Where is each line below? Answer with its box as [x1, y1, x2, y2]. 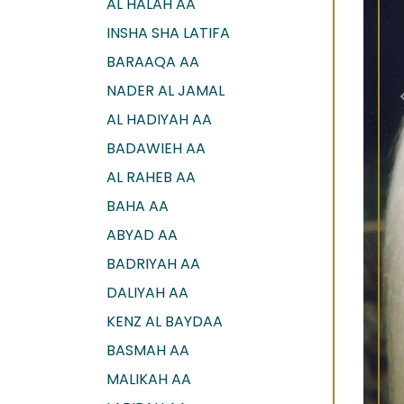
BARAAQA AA [106, 50, 199, 72]
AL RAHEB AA [106, 166, 196, 188]
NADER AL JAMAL [106, 79, 225, 101]
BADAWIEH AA [106, 137, 206, 159]
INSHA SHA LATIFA [106, 22, 230, 43]
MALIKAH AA [106, 368, 191, 390]
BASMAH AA [106, 339, 189, 361]
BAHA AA [106, 195, 169, 216]
